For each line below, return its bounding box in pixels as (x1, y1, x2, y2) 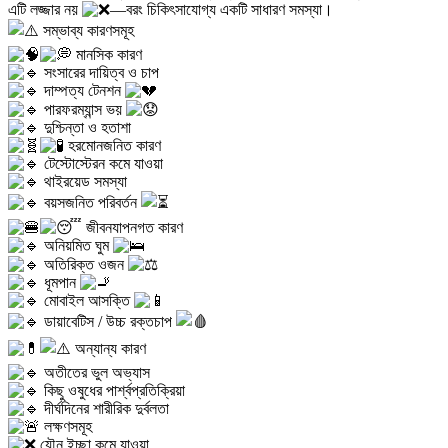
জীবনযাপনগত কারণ (82, 219, 183, 237)
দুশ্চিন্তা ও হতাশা (40, 119, 131, 137)
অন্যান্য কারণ (71, 340, 146, 358)
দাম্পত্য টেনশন (40, 82, 125, 100)
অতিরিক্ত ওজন (40, 256, 128, 274)
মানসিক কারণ (72, 46, 142, 64)
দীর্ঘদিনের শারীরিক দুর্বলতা (40, 400, 169, 418)
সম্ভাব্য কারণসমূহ (39, 22, 134, 40)
